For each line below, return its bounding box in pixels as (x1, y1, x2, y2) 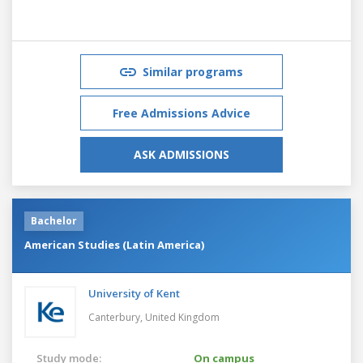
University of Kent (88, 285, 180, 301)
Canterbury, (88, 310, 145, 324)
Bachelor (31, 213, 77, 228)
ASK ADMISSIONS (134, 146, 229, 162)
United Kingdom (145, 310, 220, 324)
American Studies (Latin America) (24, 237, 204, 252)
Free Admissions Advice (113, 105, 250, 121)
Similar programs (143, 63, 243, 79)
